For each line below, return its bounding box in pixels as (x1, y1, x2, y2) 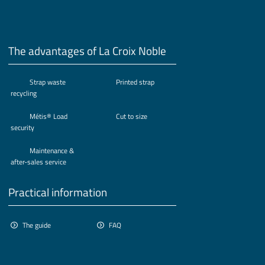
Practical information (8, 183, 107, 201)
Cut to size (116, 111, 147, 122)
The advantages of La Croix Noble (8, 42, 166, 60)
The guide (22, 219, 51, 231)
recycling (11, 88, 37, 99)
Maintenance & (30, 145, 74, 157)
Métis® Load (30, 111, 67, 122)
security (11, 122, 34, 134)
